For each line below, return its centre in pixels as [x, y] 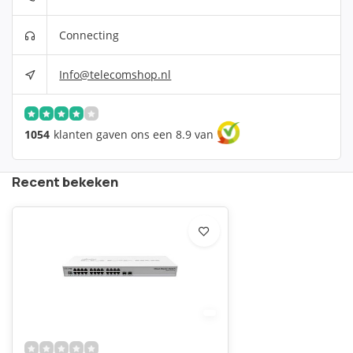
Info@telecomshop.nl [115, 74]
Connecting [89, 35]
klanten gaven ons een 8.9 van [134, 134]
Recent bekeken [65, 182]
